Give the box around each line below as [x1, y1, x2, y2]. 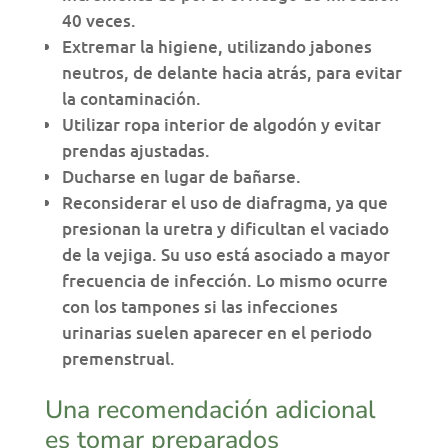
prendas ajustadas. [61, 139, 210, 163]
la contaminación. [61, 87, 201, 111]
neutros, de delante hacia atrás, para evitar [61, 61, 402, 85]
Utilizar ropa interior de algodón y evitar [61, 113, 381, 137]
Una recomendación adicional [44, 393, 376, 428]
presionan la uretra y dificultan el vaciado [61, 217, 389, 241]
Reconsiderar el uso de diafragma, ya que [61, 191, 388, 215]
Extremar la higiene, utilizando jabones [61, 35, 372, 59]
